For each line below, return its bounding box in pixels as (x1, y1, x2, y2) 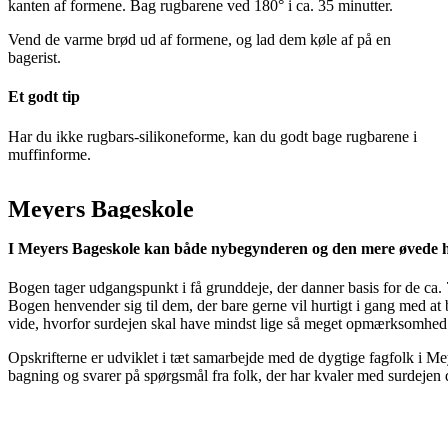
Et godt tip (8, 88, 80, 106)
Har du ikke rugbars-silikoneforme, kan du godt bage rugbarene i (8, 127, 417, 145)
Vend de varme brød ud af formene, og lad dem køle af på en (8, 31, 391, 49)
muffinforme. (8, 145, 91, 163)
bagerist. (8, 49, 61, 67)
